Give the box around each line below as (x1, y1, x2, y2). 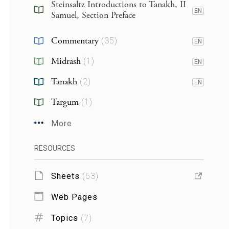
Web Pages (51, 192, 98, 202)
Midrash (51, 55, 81, 67)
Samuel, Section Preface (51, 9, 135, 21)
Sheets (51, 171, 80, 181)
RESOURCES (34, 144, 75, 152)
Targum (51, 96, 79, 108)
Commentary (51, 35, 99, 47)
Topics (51, 213, 78, 223)
